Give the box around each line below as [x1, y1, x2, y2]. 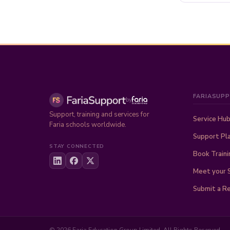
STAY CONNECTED [49, 143, 105, 150]
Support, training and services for [49, 110, 149, 119]
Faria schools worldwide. [49, 120, 126, 129]
